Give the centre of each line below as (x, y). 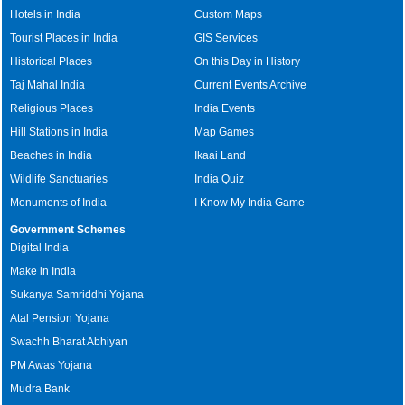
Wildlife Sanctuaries (59, 179)
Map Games (225, 132)
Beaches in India (52, 155)
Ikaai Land (221, 155)
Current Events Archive (251, 85)
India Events (225, 108)
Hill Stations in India (59, 132)
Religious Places (52, 108)
